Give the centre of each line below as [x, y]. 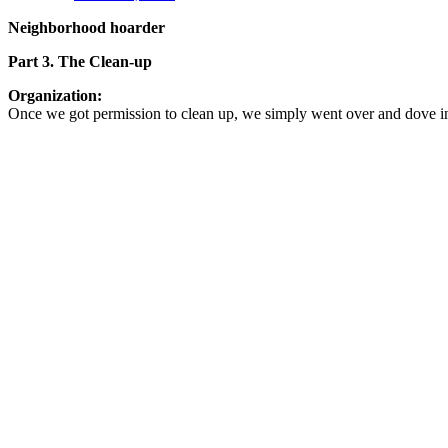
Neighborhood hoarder [86, 27]
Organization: [55, 95]
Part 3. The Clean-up [80, 61]
